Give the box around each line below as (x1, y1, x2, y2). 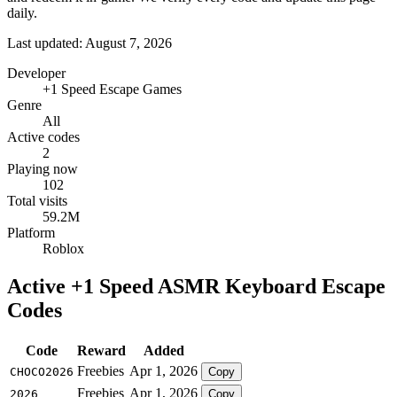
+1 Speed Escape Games (43, 81, 182, 97)
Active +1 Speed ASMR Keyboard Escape (7, 274, 385, 298)
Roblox (43, 240, 84, 256)
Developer (7, 65, 66, 81)
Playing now (7, 160, 78, 176)
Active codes (7, 128, 80, 144)
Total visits (7, 192, 67, 208)
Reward (77, 342, 126, 358)
